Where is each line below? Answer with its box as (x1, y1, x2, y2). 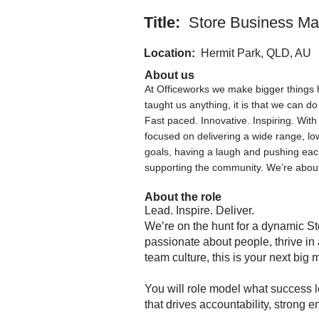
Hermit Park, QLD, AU (201, 46, 311, 59)
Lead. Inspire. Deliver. (145, 204, 257, 216)
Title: (144, 13, 189, 31)
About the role (145, 190, 221, 203)
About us (145, 68, 194, 81)
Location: (144, 46, 201, 59)
